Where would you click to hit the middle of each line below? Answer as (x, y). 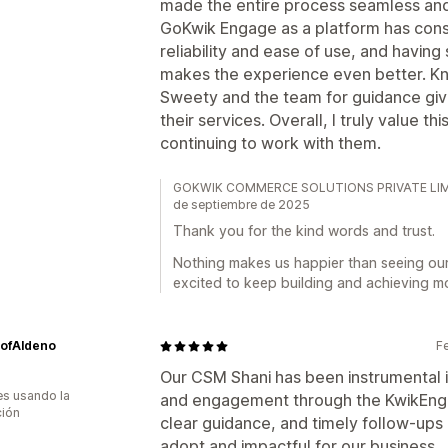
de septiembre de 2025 (241, 204)
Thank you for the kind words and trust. (304, 230)
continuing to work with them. (270, 143)
